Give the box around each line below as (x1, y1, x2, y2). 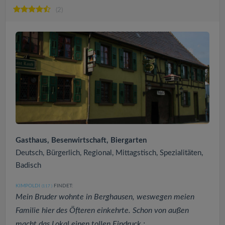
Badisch (16, 161, 41, 169)
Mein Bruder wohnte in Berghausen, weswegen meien (16, 192, 194, 201)
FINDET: (52, 183, 73, 188)
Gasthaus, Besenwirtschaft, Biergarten (16, 136, 147, 144)
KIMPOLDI (16, 183, 40, 188)
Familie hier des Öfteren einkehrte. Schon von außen (16, 206, 189, 214)
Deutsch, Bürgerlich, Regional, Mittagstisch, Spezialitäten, (16, 149, 203, 157)
